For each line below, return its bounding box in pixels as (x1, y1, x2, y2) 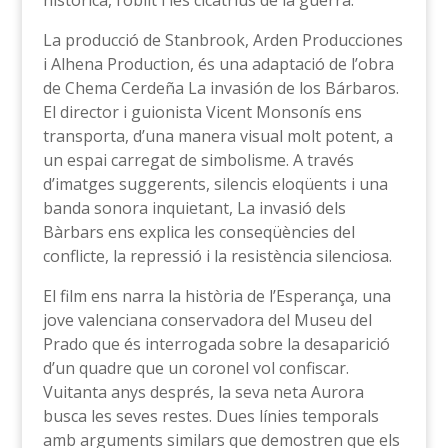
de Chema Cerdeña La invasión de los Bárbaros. (42, 77, 399, 99)
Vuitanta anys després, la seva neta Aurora (42, 381, 364, 403)
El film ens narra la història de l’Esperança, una (42, 285, 391, 307)
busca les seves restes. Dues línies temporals (42, 405, 379, 427)
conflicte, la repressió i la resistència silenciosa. (42, 245, 392, 267)
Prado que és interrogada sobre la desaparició (42, 333, 390, 355)
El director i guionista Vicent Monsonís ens (42, 101, 362, 123)
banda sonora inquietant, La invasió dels (42, 197, 346, 219)
